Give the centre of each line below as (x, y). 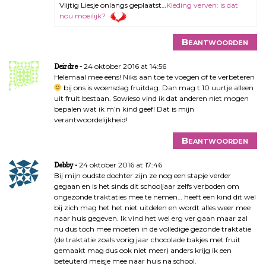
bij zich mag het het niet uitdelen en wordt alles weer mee (152, 207)
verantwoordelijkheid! (91, 119)
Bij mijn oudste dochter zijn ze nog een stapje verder (142, 175)
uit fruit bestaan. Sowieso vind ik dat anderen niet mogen (151, 98)
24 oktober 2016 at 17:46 (120, 164)
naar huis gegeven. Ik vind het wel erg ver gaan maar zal (151, 218)
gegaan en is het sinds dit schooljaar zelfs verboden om (146, 186)
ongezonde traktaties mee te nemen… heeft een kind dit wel (155, 197)
